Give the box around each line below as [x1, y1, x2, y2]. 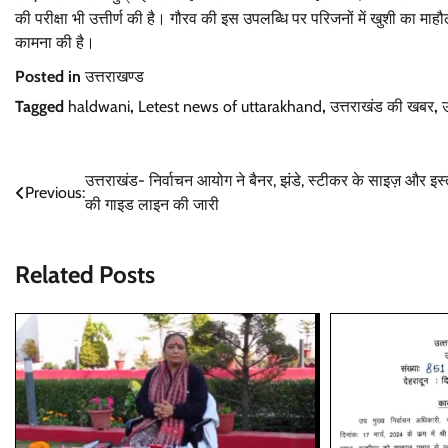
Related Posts [15, 259, 155, 289]
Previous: [25, 182, 85, 202]
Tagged [15, 96, 68, 116]
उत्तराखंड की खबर [330, 96, 434, 116]
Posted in [15, 66, 85, 86]
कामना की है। [15, 32, 95, 52]
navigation [14, 206, 122, 236]
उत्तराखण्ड [85, 66, 144, 86]
